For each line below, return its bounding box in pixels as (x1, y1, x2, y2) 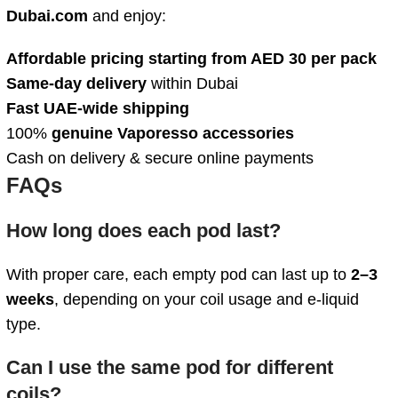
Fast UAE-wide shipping (6, 99, 189, 118)
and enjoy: (88, 7, 166, 26)
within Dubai (147, 75, 238, 93)
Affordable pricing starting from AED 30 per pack (6, 50, 377, 68)
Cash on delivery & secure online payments (6, 149, 314, 168)
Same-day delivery (6, 75, 147, 93)
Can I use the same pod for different (6, 356, 333, 379)
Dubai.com (6, 7, 88, 26)
